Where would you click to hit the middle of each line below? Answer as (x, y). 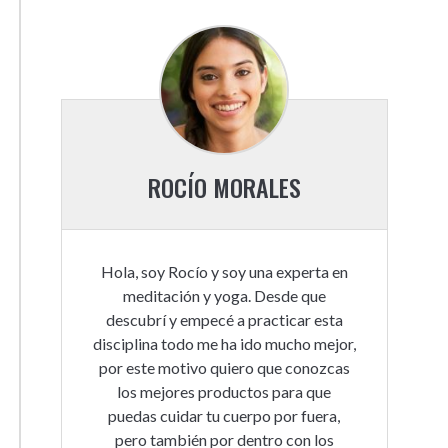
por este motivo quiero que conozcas (224, 367)
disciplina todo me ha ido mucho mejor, (224, 343)
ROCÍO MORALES (224, 187)
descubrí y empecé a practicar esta (224, 319)
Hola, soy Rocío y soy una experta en (224, 271)
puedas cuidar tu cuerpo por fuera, (224, 415)
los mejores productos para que (224, 391)
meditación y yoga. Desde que (224, 295)
